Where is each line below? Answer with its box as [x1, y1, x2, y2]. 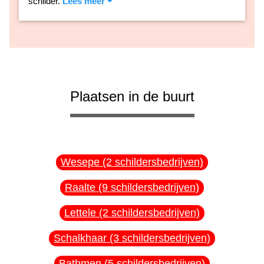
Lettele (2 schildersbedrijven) [64, 206, 200, 219]
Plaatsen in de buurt [70, 88, 194, 104]
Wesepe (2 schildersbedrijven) [61, 156, 203, 168]
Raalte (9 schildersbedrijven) [65, 181, 199, 193]
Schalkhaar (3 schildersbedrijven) [54, 232, 210, 244]
